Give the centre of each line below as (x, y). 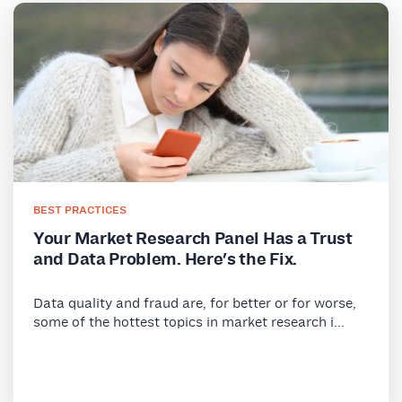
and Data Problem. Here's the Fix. (166, 259)
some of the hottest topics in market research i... (189, 321)
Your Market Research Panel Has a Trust (193, 239)
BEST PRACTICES (80, 210)
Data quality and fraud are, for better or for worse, (195, 302)
